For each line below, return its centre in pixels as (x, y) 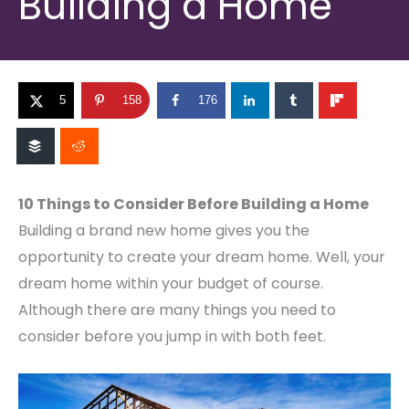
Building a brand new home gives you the (164, 231)
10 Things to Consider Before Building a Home (194, 204)
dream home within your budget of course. (171, 284)
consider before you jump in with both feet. (172, 337)
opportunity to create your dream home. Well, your (202, 257)
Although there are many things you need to (177, 310)
